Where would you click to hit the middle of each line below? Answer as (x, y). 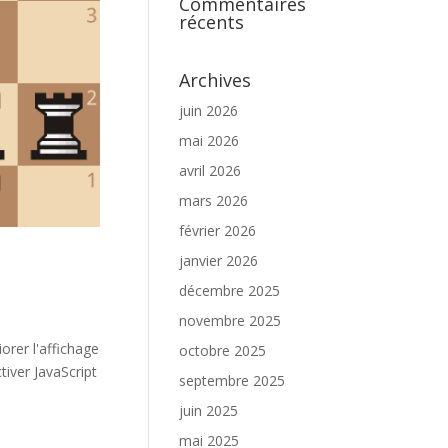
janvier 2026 (219, 260)
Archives (215, 80)
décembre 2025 (230, 290)
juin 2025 (209, 410)
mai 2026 (209, 140)
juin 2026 (209, 110)
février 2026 (218, 230)
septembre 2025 (232, 380)
